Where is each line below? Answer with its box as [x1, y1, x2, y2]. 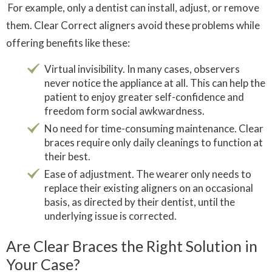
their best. [44, 150, 90, 163]
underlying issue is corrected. [44, 209, 177, 222]
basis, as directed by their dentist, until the [44, 195, 235, 208]
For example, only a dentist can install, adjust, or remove [6, 1, 259, 14]
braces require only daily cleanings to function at [44, 136, 263, 149]
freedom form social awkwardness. [44, 104, 205, 117]
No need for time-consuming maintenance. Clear [44, 122, 263, 135]
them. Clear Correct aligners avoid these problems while [6, 19, 260, 32]
